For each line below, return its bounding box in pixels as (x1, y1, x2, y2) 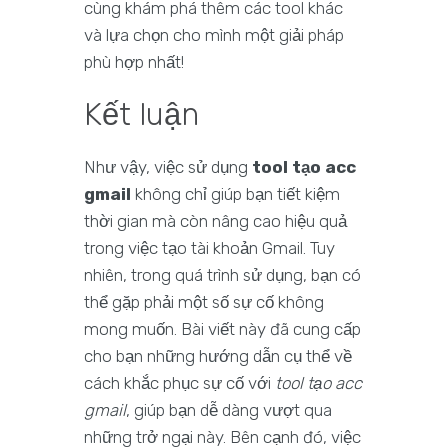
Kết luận (84, 96, 199, 134)
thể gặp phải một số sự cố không (84, 292, 324, 313)
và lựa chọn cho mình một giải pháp (84, 25, 344, 46)
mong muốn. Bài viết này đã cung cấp (84, 319, 361, 340)
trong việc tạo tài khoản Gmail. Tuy (84, 238, 335, 259)
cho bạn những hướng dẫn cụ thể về (84, 346, 352, 367)
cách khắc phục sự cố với (84, 373, 275, 394)
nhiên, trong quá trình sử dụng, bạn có (84, 265, 361, 286)
